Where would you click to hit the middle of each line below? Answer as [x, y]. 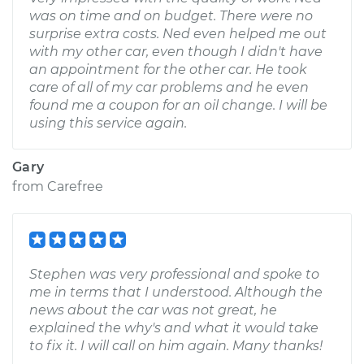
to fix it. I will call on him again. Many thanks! [176, 346]
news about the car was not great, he [153, 310]
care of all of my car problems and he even [169, 87]
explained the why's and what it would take [174, 328]
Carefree [75, 186]
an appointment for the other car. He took [168, 69]
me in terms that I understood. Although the [176, 292]
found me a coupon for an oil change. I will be [178, 105]
